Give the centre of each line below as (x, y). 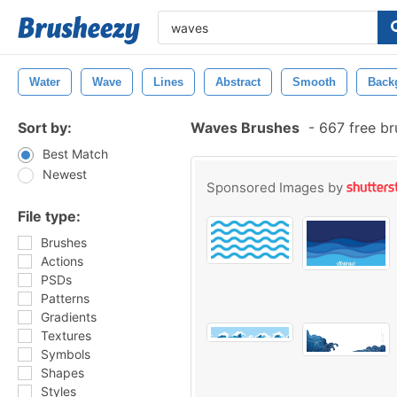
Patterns (65, 298)
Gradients (69, 317)
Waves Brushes (245, 128)
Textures (66, 335)
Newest (65, 174)
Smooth (314, 82)
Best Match (75, 154)
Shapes (62, 373)
